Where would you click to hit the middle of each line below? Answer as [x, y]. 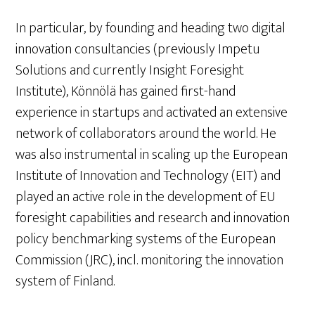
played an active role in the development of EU [146, 197]
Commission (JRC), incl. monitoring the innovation [150, 260]
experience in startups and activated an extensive [152, 112]
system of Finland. [65, 281]
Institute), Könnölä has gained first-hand [126, 91]
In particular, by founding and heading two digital [151, 28]
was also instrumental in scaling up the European [152, 155]
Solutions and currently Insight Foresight [130, 70]
